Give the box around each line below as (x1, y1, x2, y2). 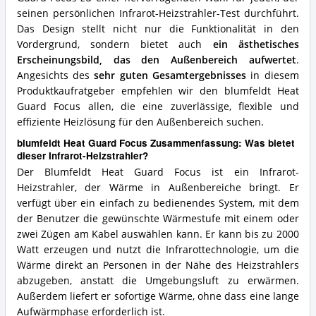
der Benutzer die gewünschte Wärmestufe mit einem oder (16, 212, 299, 225)
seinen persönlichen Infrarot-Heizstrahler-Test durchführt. (16, 7, 299, 20)
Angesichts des (16, 69, 95, 83)
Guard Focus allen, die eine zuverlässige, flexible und (16, 100, 299, 114)
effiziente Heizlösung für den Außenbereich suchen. (16, 116, 264, 129)
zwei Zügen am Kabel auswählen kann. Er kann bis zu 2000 (16, 227, 299, 241)
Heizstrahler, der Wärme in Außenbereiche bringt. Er (16, 181, 299, 194)
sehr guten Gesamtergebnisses (94, 69, 247, 83)
